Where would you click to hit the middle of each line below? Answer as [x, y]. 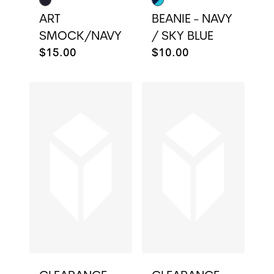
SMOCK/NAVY [80, 37]
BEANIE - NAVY [192, 20]
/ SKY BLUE [183, 37]
